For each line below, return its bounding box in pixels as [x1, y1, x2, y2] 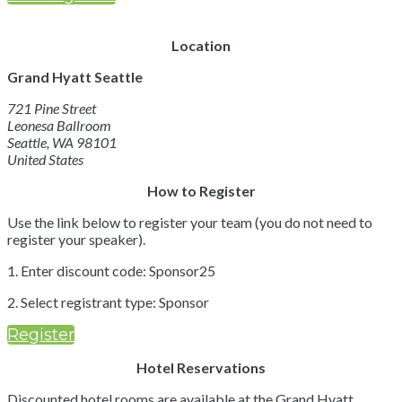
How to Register [146, 182, 256, 199]
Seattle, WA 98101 [7, 134, 117, 151]
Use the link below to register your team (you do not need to [7, 214, 372, 231]
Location [171, 37, 231, 54]
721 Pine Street [7, 100, 96, 117]
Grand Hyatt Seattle [7, 68, 143, 85]
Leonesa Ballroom [7, 117, 111, 134]
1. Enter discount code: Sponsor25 [7, 262, 215, 279]
